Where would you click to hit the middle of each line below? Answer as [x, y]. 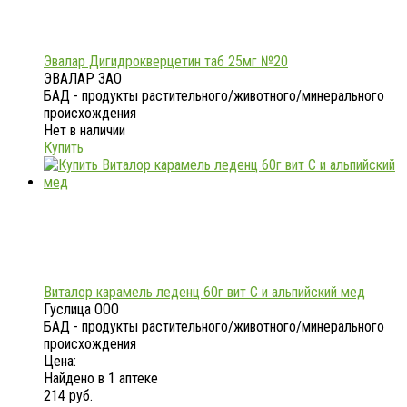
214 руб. [68, 395]
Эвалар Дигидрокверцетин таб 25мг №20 [166, 61]
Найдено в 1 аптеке [101, 378]
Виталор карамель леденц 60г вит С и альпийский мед [204, 292]
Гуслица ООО [81, 309]
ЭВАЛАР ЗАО [83, 78]
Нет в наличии [84, 130]
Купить [64, 147]
